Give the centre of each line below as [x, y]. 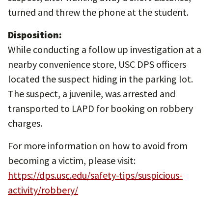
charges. [25, 123]
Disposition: [35, 35]
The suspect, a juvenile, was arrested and [92, 94]
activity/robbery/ [43, 190]
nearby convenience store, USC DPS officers [97, 64]
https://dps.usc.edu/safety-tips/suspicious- [95, 175]
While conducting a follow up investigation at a [105, 49]
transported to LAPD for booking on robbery [100, 108]
